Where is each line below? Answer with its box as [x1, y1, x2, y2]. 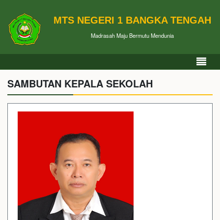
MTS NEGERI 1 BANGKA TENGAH [54, 14, 211, 26]
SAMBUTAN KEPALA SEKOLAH [7, 76, 153, 90]
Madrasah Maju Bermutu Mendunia [91, 31, 174, 39]
